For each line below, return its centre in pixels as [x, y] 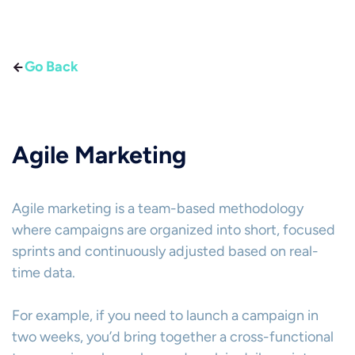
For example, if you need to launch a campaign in [165, 315]
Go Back [52, 67]
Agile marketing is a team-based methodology [158, 208]
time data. [44, 273]
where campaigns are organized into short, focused [174, 230]
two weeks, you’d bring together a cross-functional [173, 337]
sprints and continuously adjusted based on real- [165, 251]
